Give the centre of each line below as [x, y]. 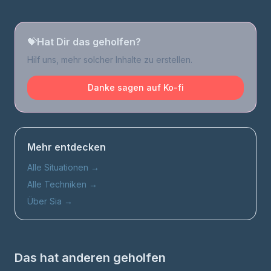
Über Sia [44, 201]
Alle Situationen [58, 167]
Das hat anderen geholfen [90, 258]
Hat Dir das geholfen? [89, 42]
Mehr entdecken [67, 147]
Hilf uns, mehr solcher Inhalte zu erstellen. [110, 60]
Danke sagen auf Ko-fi [135, 87]
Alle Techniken [57, 184]
